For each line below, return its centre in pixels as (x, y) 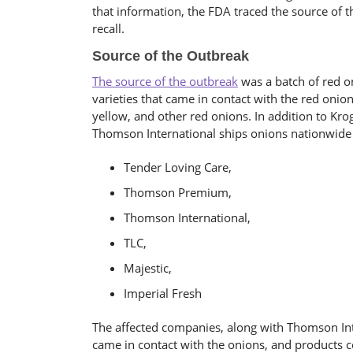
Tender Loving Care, (178, 167)
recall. (108, 28)
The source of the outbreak (165, 81)
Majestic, (148, 268)
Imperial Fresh (163, 293)
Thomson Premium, (178, 192)
